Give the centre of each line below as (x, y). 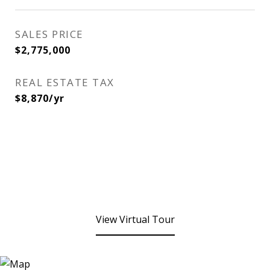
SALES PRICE (49, 34)
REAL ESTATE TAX (65, 82)
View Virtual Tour (135, 219)
